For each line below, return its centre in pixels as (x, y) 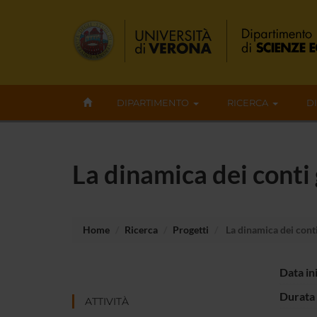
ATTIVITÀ (107, 301)
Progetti (191, 229)
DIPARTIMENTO (153, 103)
